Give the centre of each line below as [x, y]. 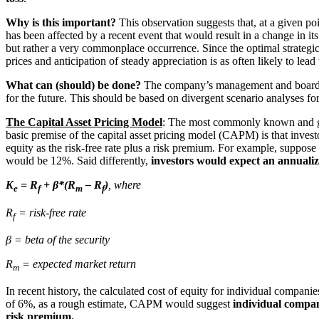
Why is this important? [61, 23]
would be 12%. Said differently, [78, 161]
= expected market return [78, 263]
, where [125, 185]
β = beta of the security [58, 239]
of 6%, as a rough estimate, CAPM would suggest [119, 303]
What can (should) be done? [73, 85]
